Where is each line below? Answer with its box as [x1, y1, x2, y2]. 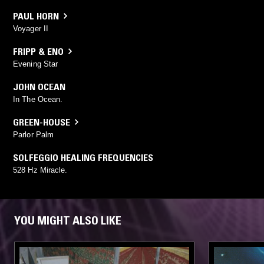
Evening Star [13, 59, 58, 68]
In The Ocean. [13, 94, 63, 104]
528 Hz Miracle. [13, 165, 68, 174]
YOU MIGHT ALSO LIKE [14, 213, 121, 227]
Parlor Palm [13, 130, 54, 139]
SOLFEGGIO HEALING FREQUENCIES [13, 151, 153, 163]
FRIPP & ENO [13, 45, 64, 57]
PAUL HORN [13, 9, 59, 22]
